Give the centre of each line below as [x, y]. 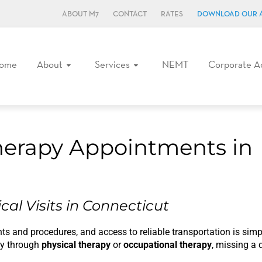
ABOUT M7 [80, 14]
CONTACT [130, 14]
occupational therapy [168, 245]
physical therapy [76, 245]
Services [112, 64]
